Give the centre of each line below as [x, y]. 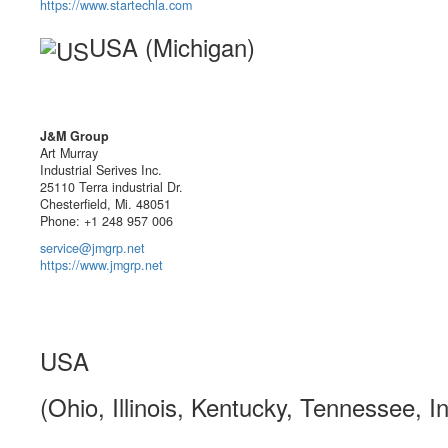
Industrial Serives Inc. [101, 170]
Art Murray [69, 153]
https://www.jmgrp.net [101, 265]
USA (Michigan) [172, 47]
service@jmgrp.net [92, 248]
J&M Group [74, 136]
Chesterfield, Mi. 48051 [105, 204]
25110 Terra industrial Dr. [111, 187]
